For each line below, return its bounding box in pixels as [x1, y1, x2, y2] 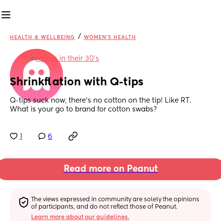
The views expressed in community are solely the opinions [31, 196, 200, 203]
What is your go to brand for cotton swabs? [10, 106, 157, 113]
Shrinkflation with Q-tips [10, 77, 144, 88]
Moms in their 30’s [36, 55, 99, 62]
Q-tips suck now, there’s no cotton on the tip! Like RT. [10, 97, 191, 105]
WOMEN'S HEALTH [84, 35, 136, 40]
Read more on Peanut [63, 165, 158, 174]
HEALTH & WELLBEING [10, 35, 75, 40]
